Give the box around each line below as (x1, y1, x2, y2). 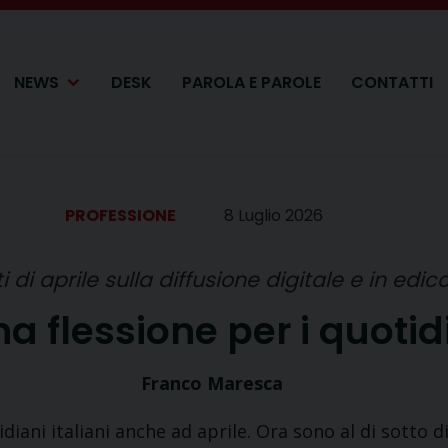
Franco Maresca (141, 371, 283, 395)
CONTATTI (351, 70, 433, 94)
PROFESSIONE (65, 204, 176, 227)
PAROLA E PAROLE (182, 70, 321, 94)
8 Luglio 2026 (224, 204, 323, 227)
